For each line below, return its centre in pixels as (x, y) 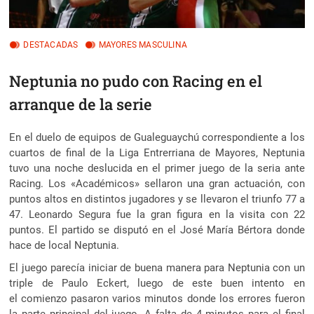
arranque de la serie (81, 104)
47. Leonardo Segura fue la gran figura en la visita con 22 (157, 214)
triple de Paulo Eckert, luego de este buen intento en (157, 283)
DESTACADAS (51, 45)
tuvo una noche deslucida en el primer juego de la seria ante (157, 168)
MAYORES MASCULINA (143, 45)
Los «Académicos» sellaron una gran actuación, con (177, 183)
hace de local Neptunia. (64, 245)
